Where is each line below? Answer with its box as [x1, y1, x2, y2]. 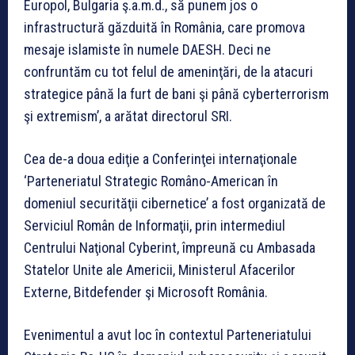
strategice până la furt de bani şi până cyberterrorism [24, 85, 329, 102]
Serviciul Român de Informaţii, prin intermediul [24, 216, 285, 234]
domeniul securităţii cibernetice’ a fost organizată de [24, 194, 326, 212]
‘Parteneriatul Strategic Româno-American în [24, 172, 278, 189]
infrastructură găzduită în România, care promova [24, 18, 305, 36]
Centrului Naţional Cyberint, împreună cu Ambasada [24, 239, 315, 256]
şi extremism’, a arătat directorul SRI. [24, 107, 232, 124]
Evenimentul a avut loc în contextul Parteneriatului [24, 326, 311, 343]
